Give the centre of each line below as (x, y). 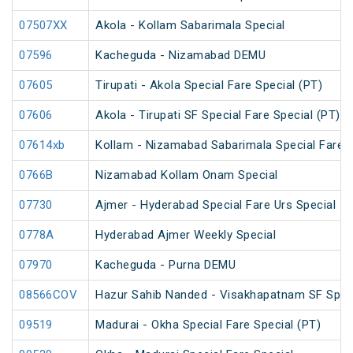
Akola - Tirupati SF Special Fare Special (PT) (218, 115)
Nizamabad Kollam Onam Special (187, 175)
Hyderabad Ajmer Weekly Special (186, 235)
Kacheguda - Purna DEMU (165, 265)
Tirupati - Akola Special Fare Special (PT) (209, 85)
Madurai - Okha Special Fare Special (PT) (208, 325)
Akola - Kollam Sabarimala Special (190, 26)
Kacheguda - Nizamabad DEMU (180, 56)
